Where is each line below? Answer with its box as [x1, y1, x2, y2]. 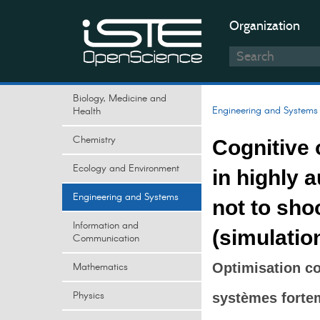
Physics [73, 289, 104, 303]
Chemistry [73, 133, 116, 147]
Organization [229, 18, 300, 34]
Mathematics [73, 260, 128, 274]
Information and [73, 219, 139, 233]
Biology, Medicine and [73, 91, 166, 106]
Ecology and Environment [73, 161, 179, 176]
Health [73, 104, 101, 119]
